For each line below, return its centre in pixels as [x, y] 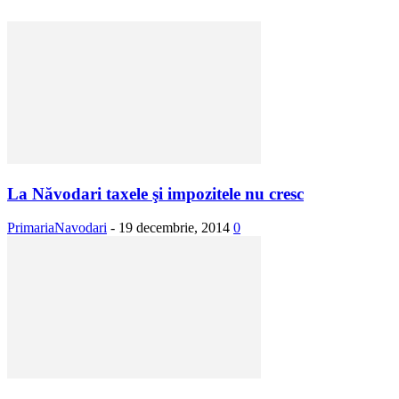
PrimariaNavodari [57, 228]
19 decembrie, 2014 [174, 228]
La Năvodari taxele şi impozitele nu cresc [155, 193]
